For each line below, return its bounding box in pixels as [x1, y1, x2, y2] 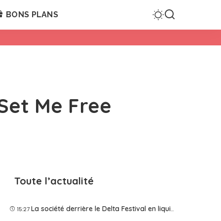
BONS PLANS [5, 10, 59, 19]
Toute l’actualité [14, 175, 94, 187]
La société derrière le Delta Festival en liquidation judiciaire [31, 204, 171, 213]
